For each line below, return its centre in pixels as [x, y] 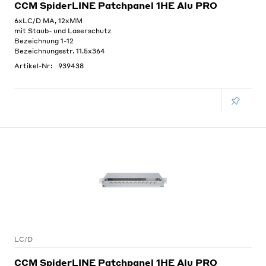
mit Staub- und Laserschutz [63, 31]
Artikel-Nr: [33, 66]
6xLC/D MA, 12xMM [48, 21]
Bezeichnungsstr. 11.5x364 [60, 51]
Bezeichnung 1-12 [44, 41]
